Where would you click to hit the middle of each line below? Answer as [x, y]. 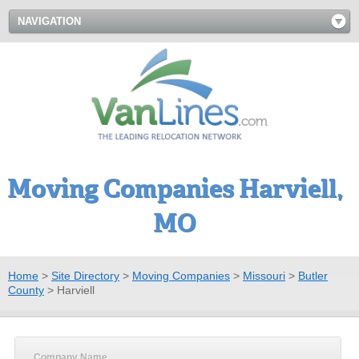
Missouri [264, 275]
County [26, 290]
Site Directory [85, 275]
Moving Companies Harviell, [175, 188]
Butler [313, 275]
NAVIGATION [49, 21]
